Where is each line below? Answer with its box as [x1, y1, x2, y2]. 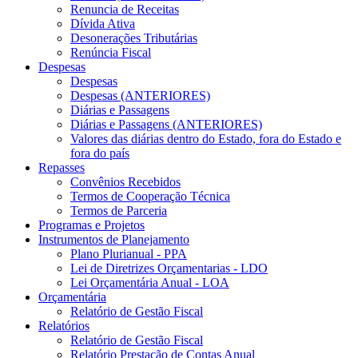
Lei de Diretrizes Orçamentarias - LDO [70, 261, 268, 275]
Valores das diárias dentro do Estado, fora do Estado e [70, 131, 341, 145]
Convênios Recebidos [70, 174, 181, 189]
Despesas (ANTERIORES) [70, 88, 210, 102]
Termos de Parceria [70, 203, 167, 217]
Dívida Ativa [70, 16, 135, 30]
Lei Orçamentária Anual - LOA [70, 275, 229, 289]
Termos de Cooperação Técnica [70, 189, 230, 203]
